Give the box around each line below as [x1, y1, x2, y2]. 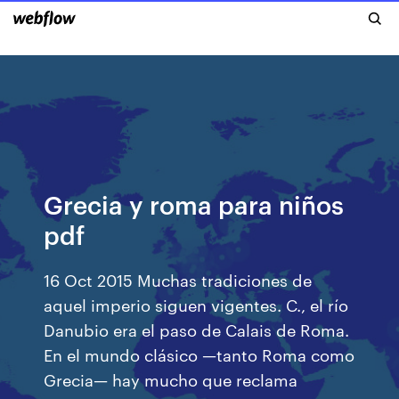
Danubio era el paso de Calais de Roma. [44, 318, 350, 340]
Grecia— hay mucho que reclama [44, 368, 298, 390]
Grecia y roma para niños [44, 187, 345, 220]
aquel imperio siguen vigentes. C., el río [44, 293, 349, 315]
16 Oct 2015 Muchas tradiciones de [44, 268, 313, 290]
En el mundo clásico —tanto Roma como [44, 343, 355, 365]
